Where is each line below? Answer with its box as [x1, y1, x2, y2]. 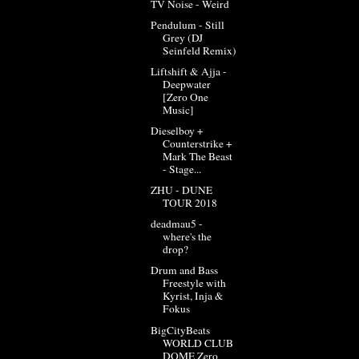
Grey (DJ [162, 30, 203, 45]
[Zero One [162, 89, 208, 104]
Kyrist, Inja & [162, 288, 224, 304]
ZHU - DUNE [150, 183, 212, 198]
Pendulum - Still [150, 17, 224, 32]
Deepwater [162, 76, 211, 91]
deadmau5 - [150, 216, 203, 232]
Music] [162, 102, 194, 117]
